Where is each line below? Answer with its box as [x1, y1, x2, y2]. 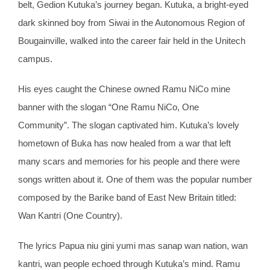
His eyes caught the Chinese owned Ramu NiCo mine [18, 84, 230, 95]
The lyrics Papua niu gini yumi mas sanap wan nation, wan [18, 240, 248, 251]
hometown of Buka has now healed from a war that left [18, 138, 231, 149]
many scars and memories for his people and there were [18, 156, 240, 167]
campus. [18, 54, 52, 64]
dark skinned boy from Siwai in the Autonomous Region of [18, 17, 245, 28]
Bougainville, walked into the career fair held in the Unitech [18, 36, 245, 46]
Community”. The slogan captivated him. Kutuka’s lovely [18, 120, 239, 131]
